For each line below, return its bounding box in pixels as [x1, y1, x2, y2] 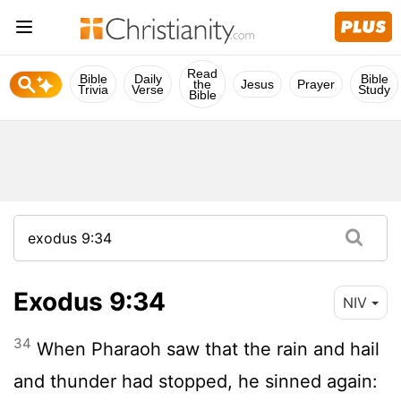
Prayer [297, 77, 335, 91]
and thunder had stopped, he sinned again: [13, 370, 378, 392]
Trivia [78, 82, 108, 97]
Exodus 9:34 [13, 286, 166, 317]
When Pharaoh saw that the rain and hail [31, 337, 380, 360]
